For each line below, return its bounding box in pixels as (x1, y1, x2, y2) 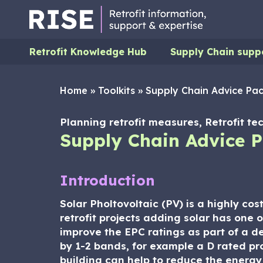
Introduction (60, 171, 155, 189)
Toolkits (98, 85, 135, 96)
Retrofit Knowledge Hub (29, 46, 147, 58)
